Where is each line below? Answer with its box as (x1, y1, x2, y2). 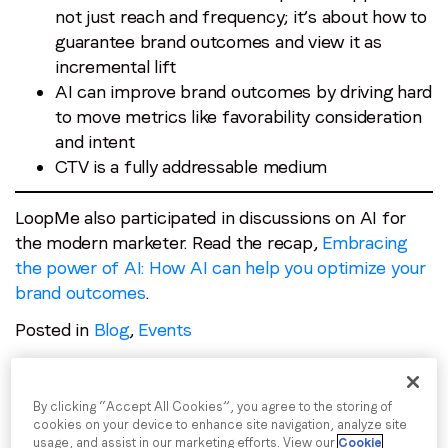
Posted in (15, 319, 94, 341)
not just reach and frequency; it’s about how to (55, 6, 427, 28)
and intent (55, 131, 135, 153)
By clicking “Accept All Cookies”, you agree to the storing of (33, 399, 393, 415)
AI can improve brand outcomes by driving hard (55, 81, 433, 103)
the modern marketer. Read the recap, (15, 232, 323, 254)
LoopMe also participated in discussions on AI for (15, 207, 407, 229)
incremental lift (55, 56, 177, 78)
